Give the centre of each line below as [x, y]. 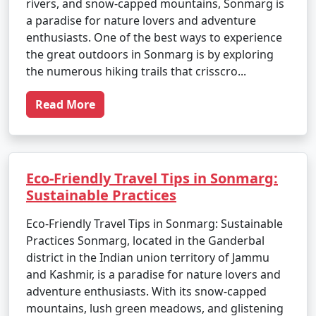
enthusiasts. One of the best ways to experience [154, 37]
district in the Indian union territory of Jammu [148, 257]
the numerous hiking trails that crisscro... [136, 71]
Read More [65, 104]
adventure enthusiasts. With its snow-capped [146, 291]
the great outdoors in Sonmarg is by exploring [150, 54]
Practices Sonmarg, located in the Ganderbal [145, 241]
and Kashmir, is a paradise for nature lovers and [153, 274]
